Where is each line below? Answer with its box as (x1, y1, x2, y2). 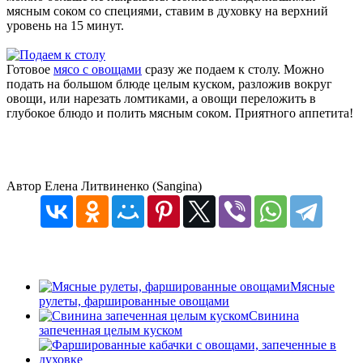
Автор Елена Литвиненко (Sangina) (6, 179, 202, 194)
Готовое (6, 62, 53, 77)
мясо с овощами (53, 62, 142, 77)
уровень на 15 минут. (6, 19, 124, 33)
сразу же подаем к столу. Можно (142, 62, 324, 77)
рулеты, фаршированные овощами (39, 294, 229, 309)
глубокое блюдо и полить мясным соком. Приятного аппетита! (6, 106, 353, 121)
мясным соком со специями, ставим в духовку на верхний (6, 4, 328, 19)
